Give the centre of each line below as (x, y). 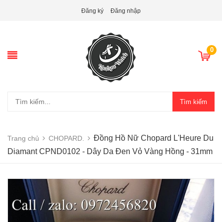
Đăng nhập (126, 11)
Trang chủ (23, 138)
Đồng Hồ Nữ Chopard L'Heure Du (154, 138)
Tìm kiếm (194, 102)
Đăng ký (92, 11)
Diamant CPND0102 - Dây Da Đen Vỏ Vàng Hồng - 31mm (110, 151)
